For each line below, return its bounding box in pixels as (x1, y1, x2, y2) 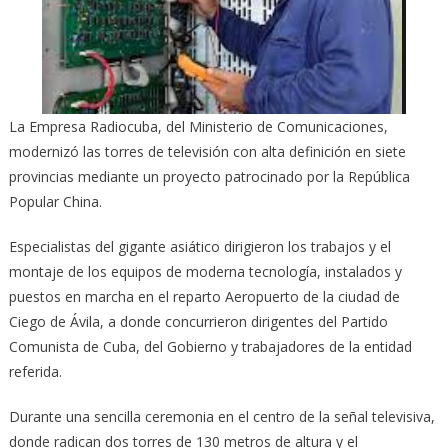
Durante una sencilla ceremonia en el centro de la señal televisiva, (8, 407, 435, 427)
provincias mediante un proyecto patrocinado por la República (8, 167, 410, 187)
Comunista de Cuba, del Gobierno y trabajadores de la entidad (8, 337, 412, 357)
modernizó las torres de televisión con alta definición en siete (8, 142, 406, 162)
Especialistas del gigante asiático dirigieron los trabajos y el (8, 237, 391, 257)
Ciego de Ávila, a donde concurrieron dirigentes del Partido (8, 312, 388, 332)
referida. (8, 362, 62, 382)
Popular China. (8, 192, 102, 212)
